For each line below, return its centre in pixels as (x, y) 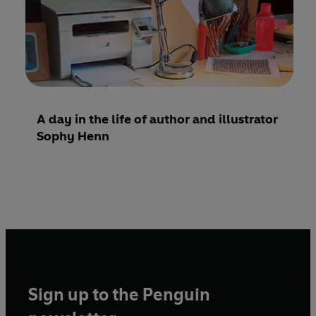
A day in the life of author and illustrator (157, 119)
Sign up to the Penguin (119, 294)
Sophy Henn (73, 136)
